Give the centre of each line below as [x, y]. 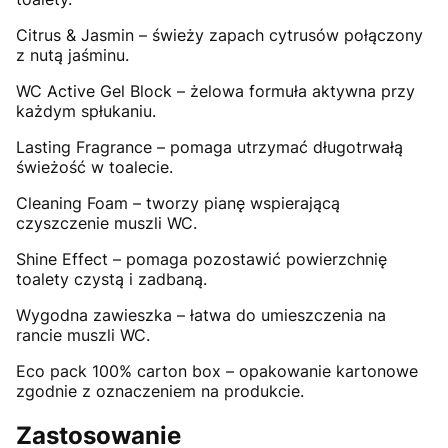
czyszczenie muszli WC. [106, 222]
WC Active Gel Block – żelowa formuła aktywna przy [215, 90]
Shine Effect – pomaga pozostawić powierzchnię [201, 258]
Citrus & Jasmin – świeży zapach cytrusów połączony [219, 34]
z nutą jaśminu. [72, 54]
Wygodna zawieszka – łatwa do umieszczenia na [201, 314]
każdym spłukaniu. [86, 110]
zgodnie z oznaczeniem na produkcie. [160, 390]
